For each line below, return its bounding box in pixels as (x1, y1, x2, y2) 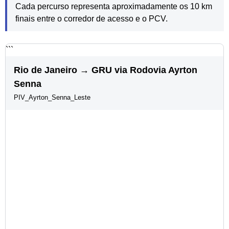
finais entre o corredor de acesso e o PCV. (15, 14, 168, 23)
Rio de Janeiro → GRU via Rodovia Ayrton (14, 64, 197, 75)
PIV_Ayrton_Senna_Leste (14, 93, 90, 101)
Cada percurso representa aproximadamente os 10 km (15, 2, 212, 11)
